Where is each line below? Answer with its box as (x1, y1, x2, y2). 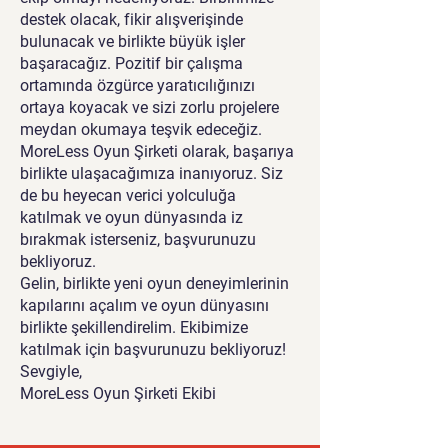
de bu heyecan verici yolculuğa (20, 185, 236, 205)
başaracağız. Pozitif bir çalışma (20, 53, 243, 73)
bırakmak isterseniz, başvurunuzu (20, 229, 256, 249)
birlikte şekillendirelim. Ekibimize (20, 317, 248, 337)
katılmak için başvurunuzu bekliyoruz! (20, 339, 286, 359)
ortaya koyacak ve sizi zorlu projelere (20, 97, 279, 117)
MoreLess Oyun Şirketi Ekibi (20, 383, 216, 403)
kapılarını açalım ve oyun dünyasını (20, 295, 269, 315)
